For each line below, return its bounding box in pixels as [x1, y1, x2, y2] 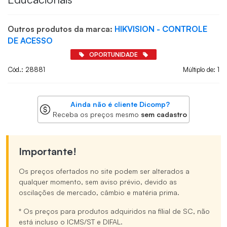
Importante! [19, 145, 77, 158]
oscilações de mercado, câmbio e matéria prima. [19, 188, 179, 197]
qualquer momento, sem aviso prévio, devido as [19, 177, 177, 186]
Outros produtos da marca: [8, 24, 115, 34]
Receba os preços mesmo [53, 110, 141, 119]
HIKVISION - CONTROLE [115, 24, 207, 34]
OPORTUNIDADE [88, 51, 139, 59]
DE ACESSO [8, 35, 53, 46]
